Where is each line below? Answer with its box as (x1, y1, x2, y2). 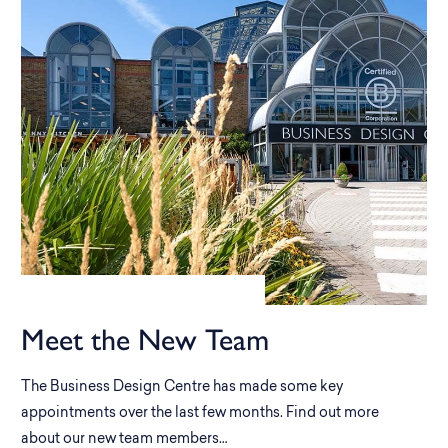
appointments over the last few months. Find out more (21, 406, 379, 421)
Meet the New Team (21, 321, 269, 358)
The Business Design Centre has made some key (21, 380, 343, 395)
